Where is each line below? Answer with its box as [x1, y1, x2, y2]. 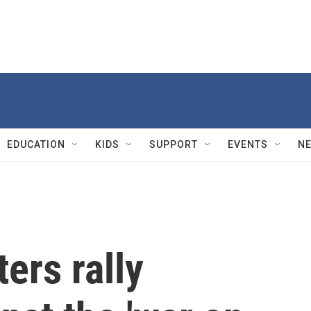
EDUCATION [7, 139, 65, 150]
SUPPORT [149, 139, 198, 150]
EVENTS [228, 139, 268, 150]
